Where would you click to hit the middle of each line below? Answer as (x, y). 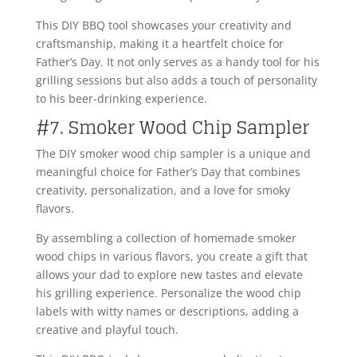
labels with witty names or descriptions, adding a (167, 312)
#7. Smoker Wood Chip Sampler (172, 128)
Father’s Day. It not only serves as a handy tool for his (177, 62)
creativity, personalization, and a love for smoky (163, 190)
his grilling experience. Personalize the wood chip (168, 293)
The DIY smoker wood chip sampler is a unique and (173, 154)
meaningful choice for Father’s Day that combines (168, 172)
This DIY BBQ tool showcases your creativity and (163, 25)
